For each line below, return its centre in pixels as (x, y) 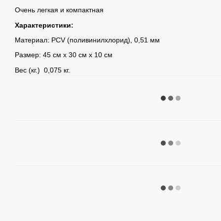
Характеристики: (44, 25)
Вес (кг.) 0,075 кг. (42, 70)
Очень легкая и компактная (59, 10)
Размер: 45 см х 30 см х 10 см (64, 55)
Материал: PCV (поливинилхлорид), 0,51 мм (87, 40)
